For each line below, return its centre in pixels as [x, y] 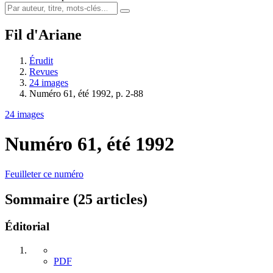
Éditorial [27, 227]
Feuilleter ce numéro [44, 174]
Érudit [41, 60]
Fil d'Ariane [43, 34]
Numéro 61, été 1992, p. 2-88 [86, 93]
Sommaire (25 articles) [76, 200]
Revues [44, 71]
